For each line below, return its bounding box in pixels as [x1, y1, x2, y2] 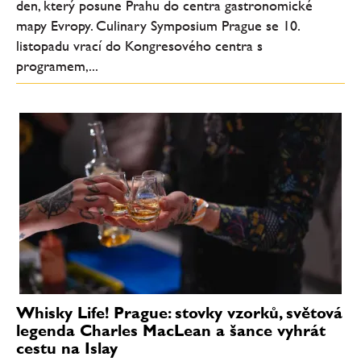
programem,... [16, 56, 98, 74]
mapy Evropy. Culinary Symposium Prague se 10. [16, 16, 299, 34]
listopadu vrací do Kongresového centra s [16, 36, 263, 54]
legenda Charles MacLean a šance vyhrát [16, 321, 326, 341]
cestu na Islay [16, 338, 118, 359]
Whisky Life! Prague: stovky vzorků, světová [16, 303, 342, 323]
